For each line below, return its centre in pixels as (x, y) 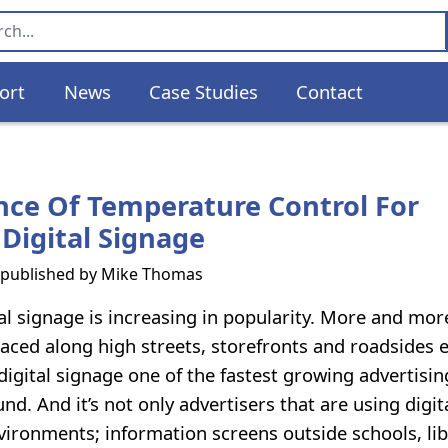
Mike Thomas (152, 273)
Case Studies (204, 91)
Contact (330, 91)
